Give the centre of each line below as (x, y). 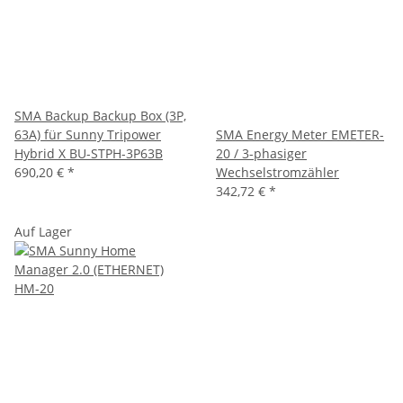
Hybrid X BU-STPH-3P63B (89, 153)
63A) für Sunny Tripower (88, 134)
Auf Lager (43, 232)
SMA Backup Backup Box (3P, (100, 116)
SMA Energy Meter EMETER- (300, 134)
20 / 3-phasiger (261, 153)
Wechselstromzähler (278, 172)
